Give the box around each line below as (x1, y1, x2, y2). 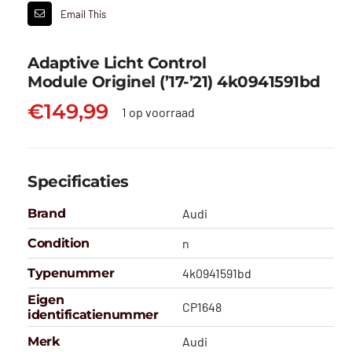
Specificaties (27, 172, 129, 192)
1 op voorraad (121, 104, 195, 119)
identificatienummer (27, 307, 159, 323)
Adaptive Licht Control (27, 53, 207, 73)
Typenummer (27, 266, 115, 281)
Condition (27, 236, 90, 251)
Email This (60, 7, 107, 20)
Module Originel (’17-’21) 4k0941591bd (27, 72, 321, 92)
